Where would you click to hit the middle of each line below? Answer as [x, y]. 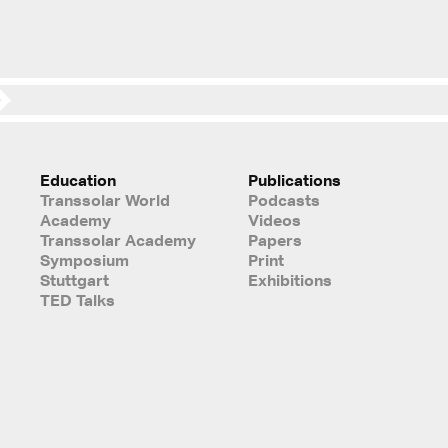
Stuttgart [74, 279]
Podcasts [283, 199]
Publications [294, 179]
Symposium [84, 259]
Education [77, 179]
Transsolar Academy [117, 239]
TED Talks [77, 299]
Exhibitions [289, 279]
